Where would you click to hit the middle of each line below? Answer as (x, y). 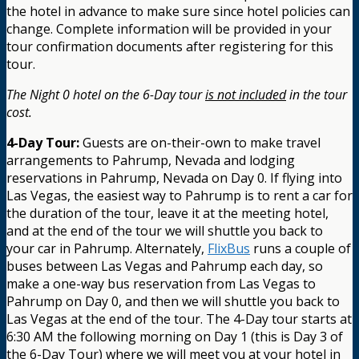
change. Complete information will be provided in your (169, 29)
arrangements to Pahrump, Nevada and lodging (151, 161)
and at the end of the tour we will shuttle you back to (165, 231)
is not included (246, 95)
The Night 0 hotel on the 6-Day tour (106, 95)
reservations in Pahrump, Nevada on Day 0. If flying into (174, 178)
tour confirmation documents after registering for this (170, 47)
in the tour (317, 95)
